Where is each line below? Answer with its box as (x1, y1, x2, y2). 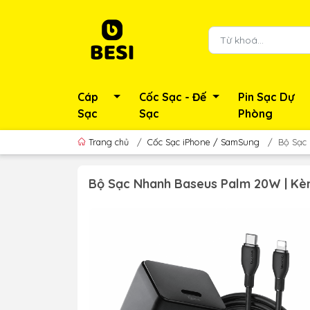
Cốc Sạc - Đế (139, 90, 207, 104)
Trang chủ (86, 136, 131, 147)
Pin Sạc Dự (237, 90, 294, 104)
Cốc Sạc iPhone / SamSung (147, 136, 259, 147)
